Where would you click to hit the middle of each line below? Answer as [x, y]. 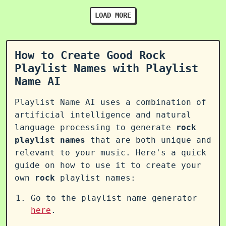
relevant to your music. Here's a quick [110, 152]
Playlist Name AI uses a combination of [110, 102]
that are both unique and [148, 140]
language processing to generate [95, 127]
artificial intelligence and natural [103, 115]
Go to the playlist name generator [114, 198]
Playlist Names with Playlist [106, 68]
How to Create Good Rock [90, 55]
